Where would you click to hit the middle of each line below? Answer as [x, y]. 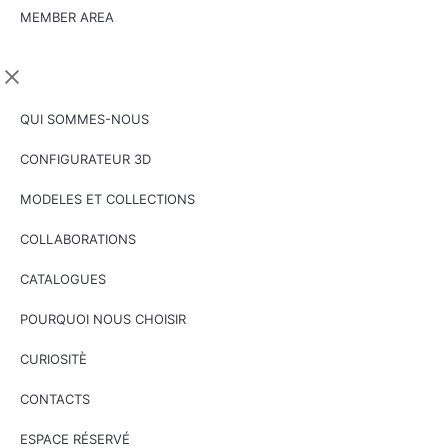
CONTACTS [55, 399]
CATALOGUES [63, 279]
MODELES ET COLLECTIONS [107, 199]
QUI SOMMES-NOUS [84, 119]
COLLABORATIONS [78, 239]
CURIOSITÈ [53, 359]
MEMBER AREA [67, 17]
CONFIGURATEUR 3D [85, 159]
